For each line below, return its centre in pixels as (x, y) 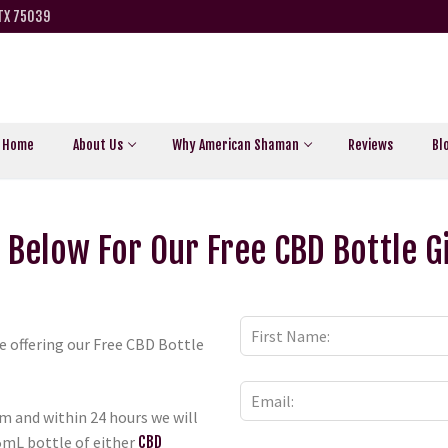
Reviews (370, 144)
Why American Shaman (235, 144)
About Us (98, 144)
